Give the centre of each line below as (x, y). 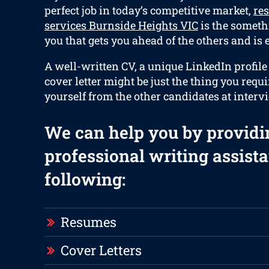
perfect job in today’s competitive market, (149, 11)
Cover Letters (101, 250)
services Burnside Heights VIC (121, 26)
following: (85, 180)
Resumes (88, 222)
